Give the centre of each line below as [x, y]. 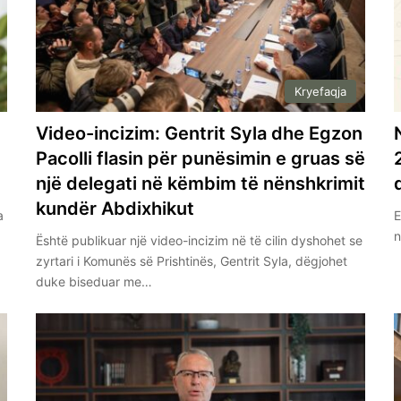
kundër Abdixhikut [115, 209]
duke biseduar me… [94, 282]
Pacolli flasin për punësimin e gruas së [200, 159]
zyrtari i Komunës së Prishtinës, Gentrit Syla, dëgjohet [191, 261]
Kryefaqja [321, 92]
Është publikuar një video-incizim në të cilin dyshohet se [199, 241]
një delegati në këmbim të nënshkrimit [200, 184]
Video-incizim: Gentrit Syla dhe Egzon [199, 134]
